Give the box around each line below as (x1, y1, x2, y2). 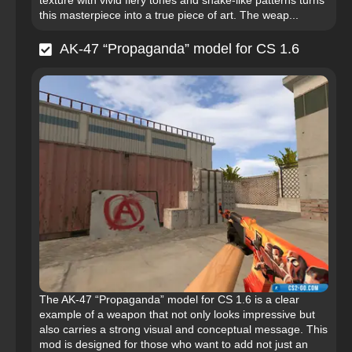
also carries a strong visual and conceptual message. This (39, 323, 328, 336)
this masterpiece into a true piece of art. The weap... (39, 9, 299, 22)
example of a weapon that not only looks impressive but (39, 308, 315, 321)
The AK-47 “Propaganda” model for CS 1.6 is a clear (39, 293, 299, 306)
